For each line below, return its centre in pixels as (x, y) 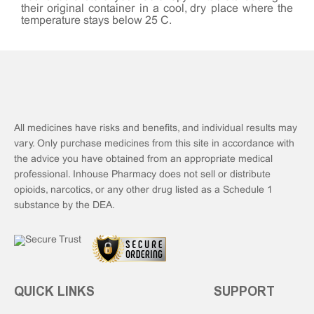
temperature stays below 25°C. (96, 20)
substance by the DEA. (64, 205)
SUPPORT (244, 291)
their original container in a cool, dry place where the (157, 8)
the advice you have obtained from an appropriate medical (143, 159)
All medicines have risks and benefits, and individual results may (156, 128)
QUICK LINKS (54, 291)
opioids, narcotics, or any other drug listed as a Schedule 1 (143, 190)
